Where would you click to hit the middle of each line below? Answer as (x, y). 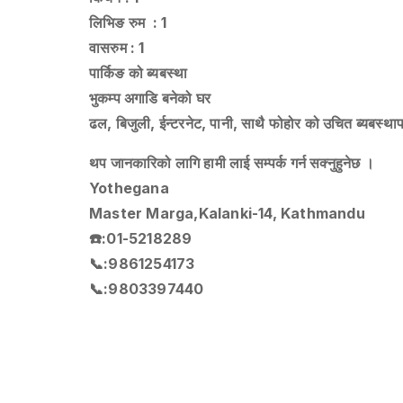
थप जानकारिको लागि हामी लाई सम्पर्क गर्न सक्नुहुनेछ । (232, 162)
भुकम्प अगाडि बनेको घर (157, 98)
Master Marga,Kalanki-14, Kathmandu (227, 213)
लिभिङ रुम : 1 (128, 22)
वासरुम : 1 (117, 47)
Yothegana (129, 188)
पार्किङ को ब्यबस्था (139, 72)
